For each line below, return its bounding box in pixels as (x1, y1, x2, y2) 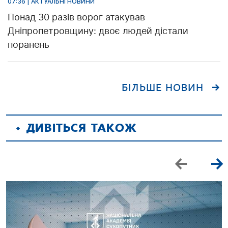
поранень (8, 39, 49, 50)
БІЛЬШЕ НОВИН (122, 81, 204, 94)
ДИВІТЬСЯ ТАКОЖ (26, 121, 137, 135)
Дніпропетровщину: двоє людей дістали (8, 25, 188, 36)
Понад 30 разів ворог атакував (8, 11, 145, 22)
